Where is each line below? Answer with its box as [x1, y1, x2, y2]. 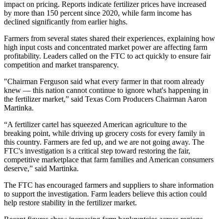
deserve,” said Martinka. [4, 164, 79, 173]
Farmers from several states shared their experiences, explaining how [4, 34, 215, 43]
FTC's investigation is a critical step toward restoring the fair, [4, 146, 190, 155]
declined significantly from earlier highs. [4, 17, 128, 26]
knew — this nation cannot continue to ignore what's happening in [4, 86, 208, 94]
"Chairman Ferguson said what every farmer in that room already [4, 77, 204, 86]
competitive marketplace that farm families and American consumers [4, 155, 214, 164]
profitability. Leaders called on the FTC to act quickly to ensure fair [4, 51, 211, 60]
